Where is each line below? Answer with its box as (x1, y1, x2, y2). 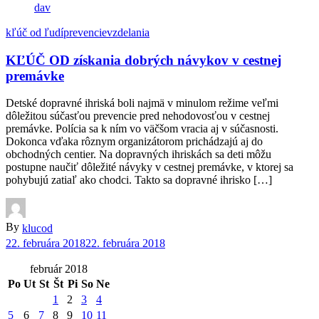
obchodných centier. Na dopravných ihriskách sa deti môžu (6, 148, 271, 161)
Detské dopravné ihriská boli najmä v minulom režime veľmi (6, 97, 278, 110)
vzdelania (107, 26, 150, 39)
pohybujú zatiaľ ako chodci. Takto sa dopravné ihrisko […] (6, 174, 272, 187)
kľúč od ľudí (6, 26, 63, 39)
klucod (22, 222, 53, 235)
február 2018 (30, 262, 88, 275)
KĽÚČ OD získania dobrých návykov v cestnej (6, 52, 281, 68)
